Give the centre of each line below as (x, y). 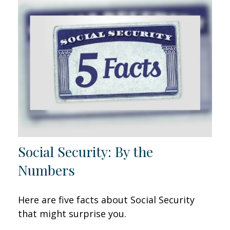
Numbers (46, 170)
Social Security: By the (85, 152)
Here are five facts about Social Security (106, 200)
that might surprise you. (72, 214)
